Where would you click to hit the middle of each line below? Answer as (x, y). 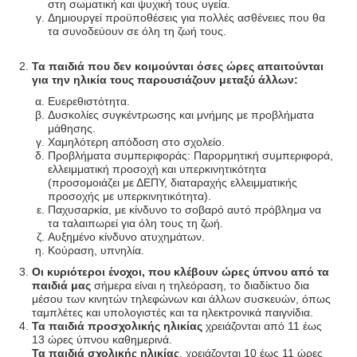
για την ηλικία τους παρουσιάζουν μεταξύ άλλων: (165, 79)
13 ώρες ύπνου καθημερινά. (102, 339)
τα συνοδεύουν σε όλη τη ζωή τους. (137, 31)
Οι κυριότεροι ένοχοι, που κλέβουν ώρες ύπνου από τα (180, 271)
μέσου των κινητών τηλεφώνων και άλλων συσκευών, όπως (181, 298)
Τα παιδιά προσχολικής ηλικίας (117, 326)
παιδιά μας (61, 285)
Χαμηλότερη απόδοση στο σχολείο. (136, 141)
